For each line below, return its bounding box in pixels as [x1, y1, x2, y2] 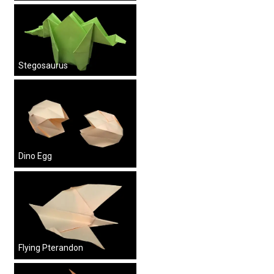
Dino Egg [18, 150, 52, 161]
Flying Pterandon [18, 242, 83, 253]
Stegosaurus [18, 60, 68, 70]
